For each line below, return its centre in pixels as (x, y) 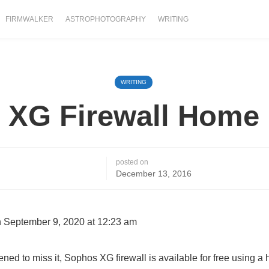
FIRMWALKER (29, 19)
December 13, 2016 (154, 174)
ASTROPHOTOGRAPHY (106, 19)
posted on (132, 162)
